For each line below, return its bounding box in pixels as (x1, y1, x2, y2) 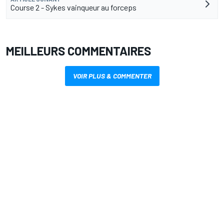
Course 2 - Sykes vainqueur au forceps (10, 2, 136, 12)
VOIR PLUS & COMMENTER (72, 71, 151, 80)
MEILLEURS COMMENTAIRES (6, 43, 151, 58)
